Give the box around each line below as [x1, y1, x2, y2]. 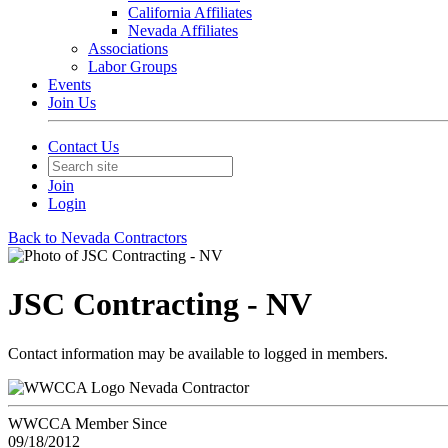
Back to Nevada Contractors [8, 229, 187, 246]
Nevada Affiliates [128, 22, 238, 39]
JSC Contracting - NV [8, 286, 312, 323]
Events [48, 76, 91, 93]
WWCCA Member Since [8, 414, 167, 432]
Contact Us [48, 138, 119, 155]
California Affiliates [128, 4, 252, 21]
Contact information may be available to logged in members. [8, 344, 388, 362]
